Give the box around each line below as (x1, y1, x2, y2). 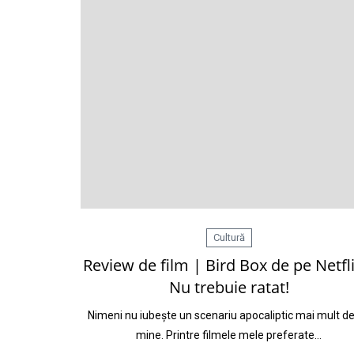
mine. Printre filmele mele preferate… (136, 329, 322, 341)
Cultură (213, 232, 245, 243)
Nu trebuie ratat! (168, 277, 289, 298)
